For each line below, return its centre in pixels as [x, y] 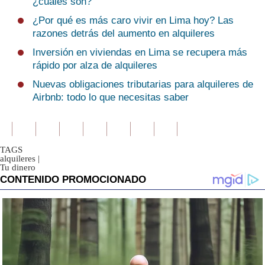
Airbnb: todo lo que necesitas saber [111, 97]
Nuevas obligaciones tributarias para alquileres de [143, 84]
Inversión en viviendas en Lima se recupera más [140, 52]
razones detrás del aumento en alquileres [124, 33]
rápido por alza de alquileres [95, 65]
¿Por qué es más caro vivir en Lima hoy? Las [133, 20]
